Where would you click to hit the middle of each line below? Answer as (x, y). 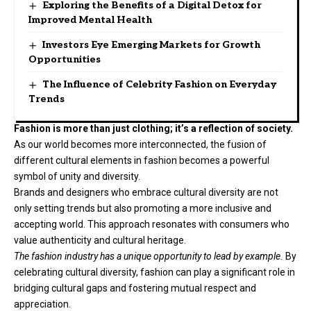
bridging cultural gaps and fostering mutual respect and (135, 288)
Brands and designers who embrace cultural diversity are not (146, 192)
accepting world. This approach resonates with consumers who (152, 224)
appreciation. (42, 304)
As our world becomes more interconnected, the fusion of (140, 144)
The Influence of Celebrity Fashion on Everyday (159, 84)
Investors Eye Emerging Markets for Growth (151, 44)
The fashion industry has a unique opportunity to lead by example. (149, 256)
